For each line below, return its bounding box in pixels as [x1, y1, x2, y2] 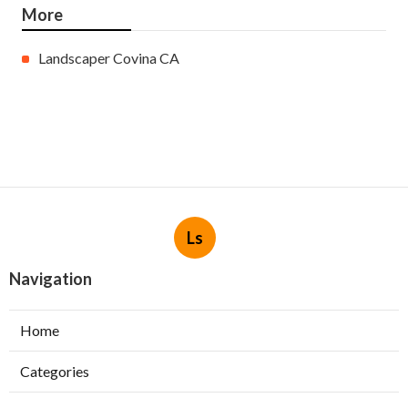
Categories [20, 362, 89, 381]
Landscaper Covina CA [38, 49, 179, 67]
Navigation [9, 269, 92, 290]
